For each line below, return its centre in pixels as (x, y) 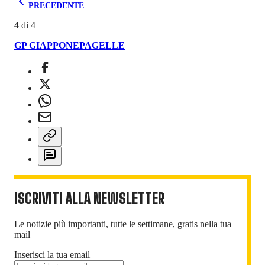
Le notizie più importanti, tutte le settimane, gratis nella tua (123, 224)
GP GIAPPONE (47, 45)
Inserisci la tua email (52, 255)
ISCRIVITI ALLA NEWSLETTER (89, 199)
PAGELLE (102, 45)
